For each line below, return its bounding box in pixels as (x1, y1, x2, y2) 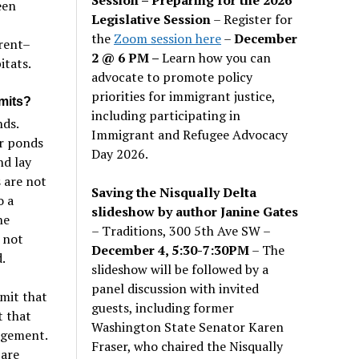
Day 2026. (91, 144, 149, 163)
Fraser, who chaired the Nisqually (91, 337, 284, 355)
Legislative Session (91, 10, 212, 28)
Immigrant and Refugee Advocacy (91, 125, 288, 143)
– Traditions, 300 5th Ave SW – (91, 221, 271, 240)
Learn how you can (162, 48, 272, 67)
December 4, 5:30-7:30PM (91, 240, 250, 259)
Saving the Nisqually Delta (91, 183, 257, 201)
